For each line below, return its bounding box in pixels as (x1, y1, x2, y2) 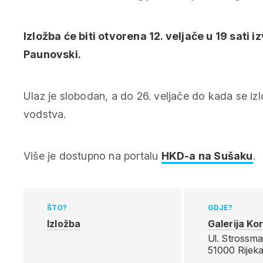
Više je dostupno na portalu (23, 149, 161, 162)
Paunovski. (23, 48, 81, 60)
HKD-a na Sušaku (161, 149, 253, 162)
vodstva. (23, 107, 66, 120)
